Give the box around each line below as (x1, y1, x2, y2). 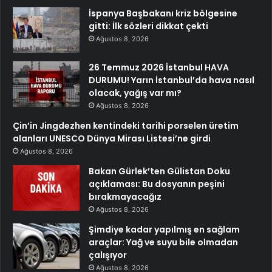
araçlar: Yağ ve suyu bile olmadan (89, 236, 238, 249)
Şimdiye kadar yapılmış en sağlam (89, 223, 240, 236)
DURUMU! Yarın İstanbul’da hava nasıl (89, 74, 254, 87)
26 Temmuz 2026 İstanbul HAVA (89, 61, 229, 74)
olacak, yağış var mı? (89, 87, 182, 100)
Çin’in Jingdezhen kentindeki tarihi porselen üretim (13, 120, 239, 132)
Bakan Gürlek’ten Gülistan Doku (89, 165, 230, 178)
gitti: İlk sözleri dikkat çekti (89, 20, 208, 33)
